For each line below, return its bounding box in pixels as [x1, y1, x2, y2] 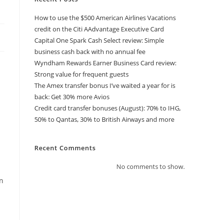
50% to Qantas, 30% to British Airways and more [34, 115, 174, 124]
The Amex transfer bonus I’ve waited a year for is [34, 81, 175, 90]
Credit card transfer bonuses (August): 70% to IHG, [34, 104, 181, 112]
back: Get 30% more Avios [34, 92, 110, 101]
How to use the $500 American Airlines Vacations [34, 13, 176, 22]
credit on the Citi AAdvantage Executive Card [34, 25, 164, 33]
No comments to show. [116, 162, 185, 171]
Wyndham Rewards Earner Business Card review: [34, 58, 176, 67]
